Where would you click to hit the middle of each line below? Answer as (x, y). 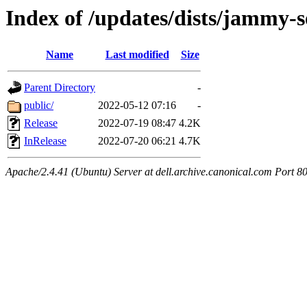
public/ (39, 106)
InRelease (45, 141)
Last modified (137, 55)
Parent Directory (60, 88)
